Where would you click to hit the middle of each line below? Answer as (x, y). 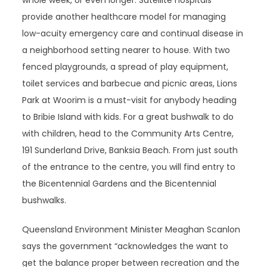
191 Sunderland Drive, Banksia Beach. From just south (130, 150)
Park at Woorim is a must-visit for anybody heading (130, 100)
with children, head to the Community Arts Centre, (128, 133)
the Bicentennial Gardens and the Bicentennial (119, 184)
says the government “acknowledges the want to (125, 246)
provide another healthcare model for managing (124, 17)
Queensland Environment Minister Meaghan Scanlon (131, 229)
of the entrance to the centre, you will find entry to (129, 167)
